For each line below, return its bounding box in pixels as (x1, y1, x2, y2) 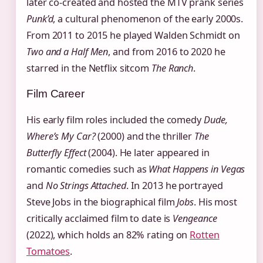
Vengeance (173, 211, 217, 225)
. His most (194, 195, 238, 208)
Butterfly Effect (26, 146, 86, 159)
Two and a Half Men (26, 45, 109, 58)
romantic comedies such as (26, 162, 149, 176)
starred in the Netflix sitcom (26, 61, 151, 75)
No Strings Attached (45, 178, 126, 192)
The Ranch (151, 61, 194, 75)
